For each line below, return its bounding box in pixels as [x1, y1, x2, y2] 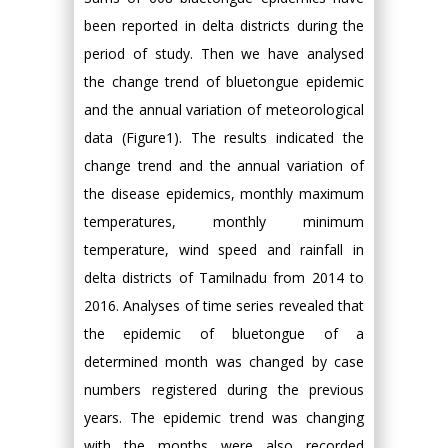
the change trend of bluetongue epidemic [84, 72, 364, 91]
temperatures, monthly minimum [84, 212, 364, 231]
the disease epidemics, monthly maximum [84, 184, 364, 203]
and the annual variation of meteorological [84, 100, 364, 119]
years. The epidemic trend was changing [84, 408, 364, 427]
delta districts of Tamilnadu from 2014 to [84, 268, 364, 287]
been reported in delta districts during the [84, 16, 364, 35]
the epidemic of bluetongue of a [84, 324, 364, 343]
